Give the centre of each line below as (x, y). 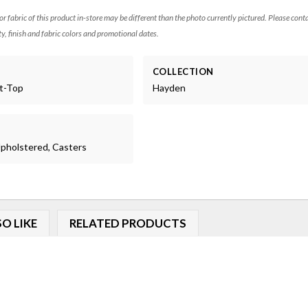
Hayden (169, 88)
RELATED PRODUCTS (128, 223)
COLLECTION (183, 72)
